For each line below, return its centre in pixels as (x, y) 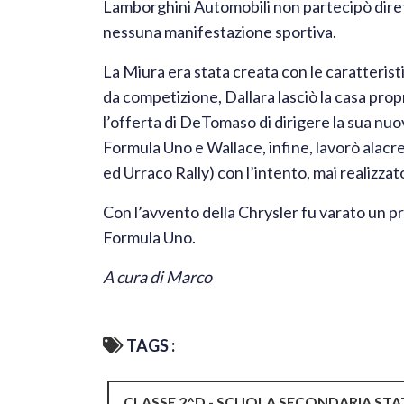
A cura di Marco (157, 277)
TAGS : (149, 345)
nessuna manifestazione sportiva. (220, 32)
